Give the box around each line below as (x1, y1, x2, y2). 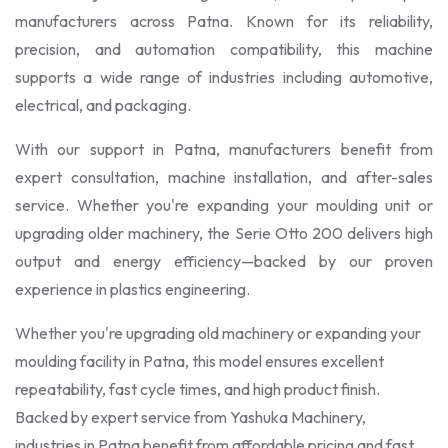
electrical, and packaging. (15, 94, 191, 115)
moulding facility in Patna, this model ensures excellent (15, 350, 384, 371)
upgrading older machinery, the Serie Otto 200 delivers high (15, 222, 433, 243)
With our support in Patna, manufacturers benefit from (15, 138, 433, 159)
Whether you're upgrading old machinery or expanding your (15, 322, 421, 343)
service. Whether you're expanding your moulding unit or (15, 194, 433, 215)
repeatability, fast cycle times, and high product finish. (15, 378, 380, 399)
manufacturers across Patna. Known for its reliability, (15, 10, 433, 31)
